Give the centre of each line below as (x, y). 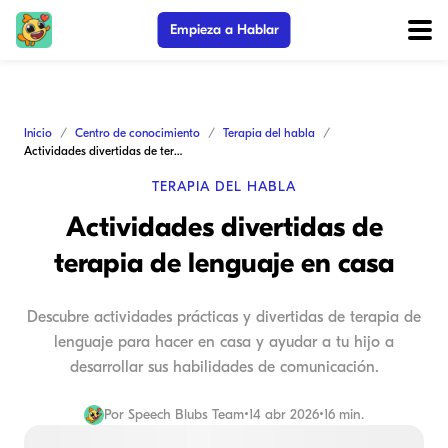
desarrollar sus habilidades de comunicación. (224, 367)
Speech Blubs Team (186, 414)
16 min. (344, 414)
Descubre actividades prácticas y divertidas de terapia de (224, 317)
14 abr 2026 (284, 414)
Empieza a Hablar (224, 29)
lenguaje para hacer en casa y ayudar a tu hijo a (224, 342)
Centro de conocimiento (137, 133)
